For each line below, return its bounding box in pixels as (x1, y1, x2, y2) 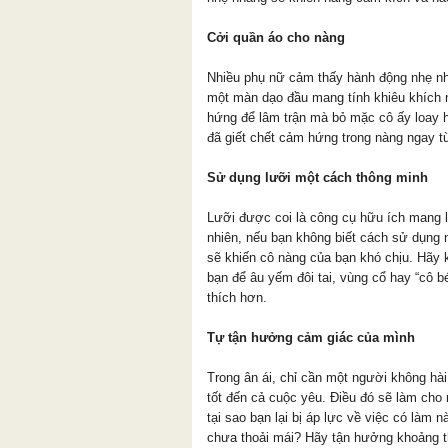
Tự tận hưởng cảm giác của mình (207, 329, 415, 345)
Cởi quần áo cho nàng (207, 29, 345, 45)
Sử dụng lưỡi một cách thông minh (207, 169, 428, 185)
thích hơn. (207, 289, 267, 305)
